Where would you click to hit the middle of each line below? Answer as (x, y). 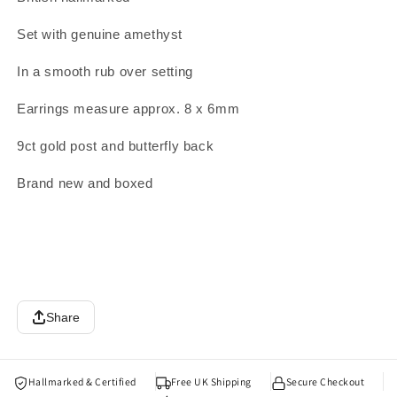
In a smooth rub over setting (105, 72)
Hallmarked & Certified (82, 381)
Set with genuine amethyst (100, 35)
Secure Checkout (325, 381)
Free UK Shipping (211, 381)
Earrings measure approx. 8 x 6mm (128, 109)
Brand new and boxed (85, 183)
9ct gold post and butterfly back (116, 146)
